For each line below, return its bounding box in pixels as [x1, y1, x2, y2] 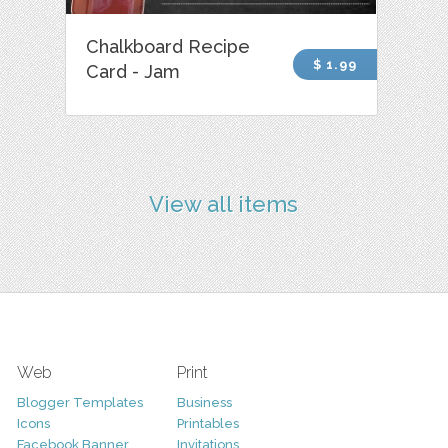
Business [176, 394, 232, 410]
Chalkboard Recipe [86, 35, 251, 57]
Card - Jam [86, 60, 181, 82]
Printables [176, 415, 239, 431]
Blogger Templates [16, 394, 143, 410]
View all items [149, 190, 299, 217]
